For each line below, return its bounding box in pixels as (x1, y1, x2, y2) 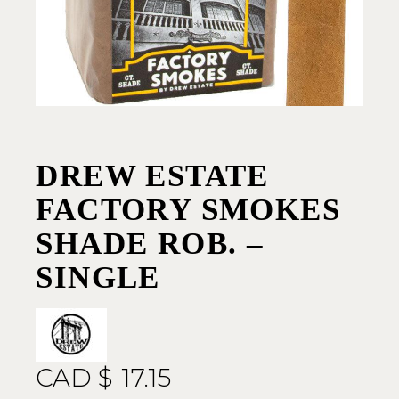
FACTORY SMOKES (36, 192, 340, 228)
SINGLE (36, 260, 160, 296)
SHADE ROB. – (36, 226, 265, 262)
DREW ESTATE (36, 159, 269, 194)
